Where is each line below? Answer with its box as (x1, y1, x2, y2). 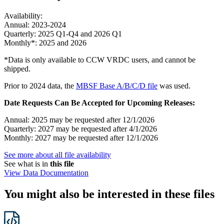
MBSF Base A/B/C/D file (76, 81, 157, 90)
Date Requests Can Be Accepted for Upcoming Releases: (4, 98, 195, 107)
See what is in (4, 159, 50, 168)
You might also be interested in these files (4, 187, 214, 200)
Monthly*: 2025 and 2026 (4, 38, 86, 47)
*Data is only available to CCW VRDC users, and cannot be (4, 55, 195, 64)
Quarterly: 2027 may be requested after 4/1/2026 (4, 124, 157, 133)
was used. (157, 81, 190, 90)
